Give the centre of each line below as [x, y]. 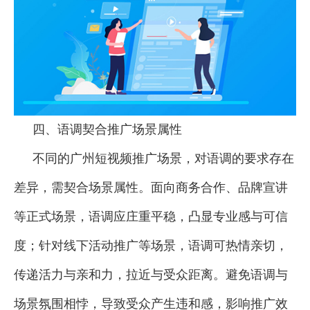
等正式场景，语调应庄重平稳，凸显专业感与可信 [151, 217]
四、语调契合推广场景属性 [107, 130]
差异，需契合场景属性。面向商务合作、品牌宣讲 [151, 188]
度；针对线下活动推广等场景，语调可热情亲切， [151, 246]
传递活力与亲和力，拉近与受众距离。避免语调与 [151, 275]
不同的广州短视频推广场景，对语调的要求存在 [163, 159]
